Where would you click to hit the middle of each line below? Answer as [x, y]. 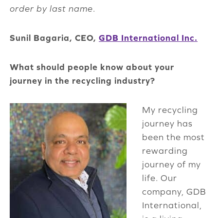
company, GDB [174, 192]
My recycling [170, 110]
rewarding [165, 151]
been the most [173, 137]
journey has [167, 124]
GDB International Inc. [148, 38]
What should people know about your [92, 67]
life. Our [160, 178]
